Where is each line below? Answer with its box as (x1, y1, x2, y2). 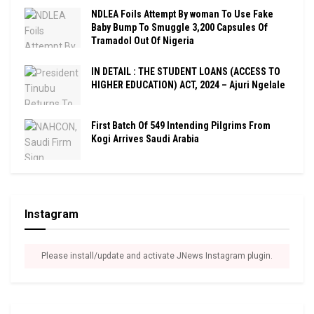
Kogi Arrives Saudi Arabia (91, 133, 199, 145)
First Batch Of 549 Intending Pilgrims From (91, 120, 271, 132)
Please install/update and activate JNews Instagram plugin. (41, 250, 273, 261)
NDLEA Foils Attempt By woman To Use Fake (91, 8, 273, 20)
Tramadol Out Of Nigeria (91, 35, 194, 47)
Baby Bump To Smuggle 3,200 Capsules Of (91, 22, 268, 34)
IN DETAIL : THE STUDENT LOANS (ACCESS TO (91, 66, 280, 78)
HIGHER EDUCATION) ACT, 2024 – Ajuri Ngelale (91, 79, 285, 91)
